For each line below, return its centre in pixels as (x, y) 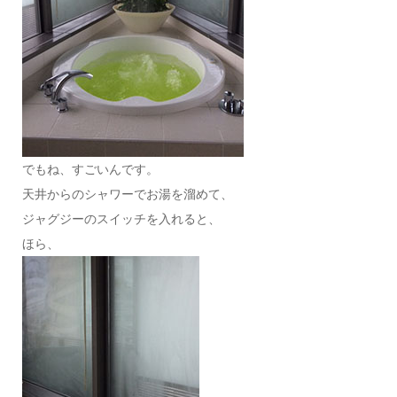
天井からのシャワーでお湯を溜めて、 (127, 194)
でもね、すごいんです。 (90, 169)
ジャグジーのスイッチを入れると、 (121, 218)
